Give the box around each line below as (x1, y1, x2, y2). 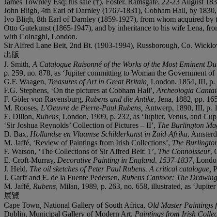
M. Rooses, (4, 103, 41, 112)
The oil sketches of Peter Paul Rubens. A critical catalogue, (30, 164, 213, 173)
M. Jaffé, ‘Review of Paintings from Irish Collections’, (4, 138, 172, 147)
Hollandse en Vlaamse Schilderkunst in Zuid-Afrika (30, 129, 187, 138)
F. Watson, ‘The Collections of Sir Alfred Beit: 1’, (4, 147, 158, 155)
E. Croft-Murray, (4, 155, 57, 164)
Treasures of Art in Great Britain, (48, 77, 151, 86)
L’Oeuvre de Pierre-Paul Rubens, (41, 103, 145, 112)
